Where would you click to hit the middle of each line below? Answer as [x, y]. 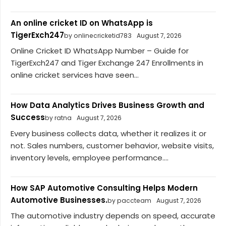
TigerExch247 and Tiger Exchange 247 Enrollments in [107, 63]
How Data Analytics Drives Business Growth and [107, 105]
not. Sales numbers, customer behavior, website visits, [112, 145]
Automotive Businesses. [59, 200]
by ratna [58, 118]
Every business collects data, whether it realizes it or [108, 133]
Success [28, 118]
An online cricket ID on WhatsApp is [82, 23]
